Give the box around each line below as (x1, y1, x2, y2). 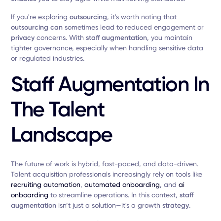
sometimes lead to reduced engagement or (63, 23, 204, 31)
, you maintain (147, 34, 193, 41)
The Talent (11, 97, 105, 122)
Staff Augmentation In (11, 72, 209, 97)
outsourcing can (11, 23, 63, 32)
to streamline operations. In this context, (48, 191, 180, 199)
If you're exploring (11, 13, 70, 21)
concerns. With (35, 34, 86, 41)
